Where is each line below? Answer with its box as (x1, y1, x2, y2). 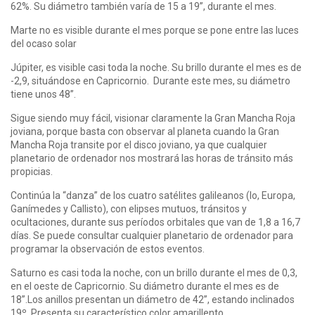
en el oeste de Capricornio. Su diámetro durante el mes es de (11, 281, 279, 292)
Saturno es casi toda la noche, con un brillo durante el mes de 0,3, (11, 267, 297, 279)
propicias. (11, 166, 53, 178)
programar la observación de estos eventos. (11, 243, 205, 255)
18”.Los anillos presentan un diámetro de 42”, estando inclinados (11, 294, 295, 306)
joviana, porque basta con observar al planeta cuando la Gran (11, 126, 279, 138)
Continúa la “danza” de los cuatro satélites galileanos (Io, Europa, (11, 190, 295, 202)
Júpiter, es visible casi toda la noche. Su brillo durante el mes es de (11, 62, 302, 74)
